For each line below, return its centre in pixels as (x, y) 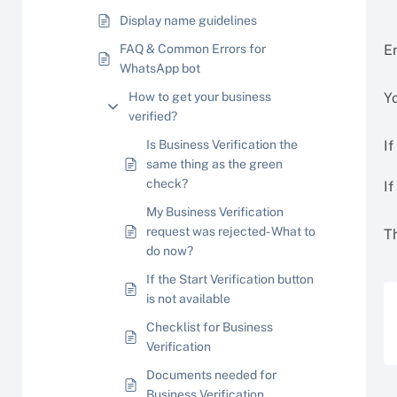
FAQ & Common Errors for (193, 49)
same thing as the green (214, 164)
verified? (153, 116)
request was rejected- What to (231, 231)
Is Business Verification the (222, 144)
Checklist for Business (210, 327)
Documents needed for (211, 375)
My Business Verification (215, 212)
